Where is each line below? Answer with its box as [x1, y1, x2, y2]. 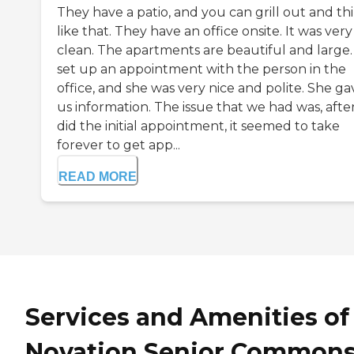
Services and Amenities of [25, 303, 349, 333]
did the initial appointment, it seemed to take [57, 119, 340, 134]
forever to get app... [57, 137, 180, 153]
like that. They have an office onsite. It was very [57, 24, 352, 40]
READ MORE [58, 170, 137, 184]
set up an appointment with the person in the [57, 62, 346, 77]
